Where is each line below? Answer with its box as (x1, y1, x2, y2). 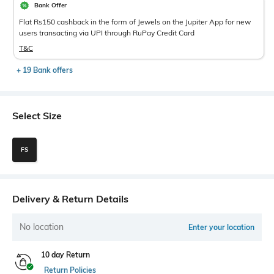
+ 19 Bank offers (17, 65, 73, 75)
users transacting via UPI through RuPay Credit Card (19, 28, 194, 37)
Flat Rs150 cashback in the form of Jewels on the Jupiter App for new (19, 17, 251, 26)
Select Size (12, 109, 62, 122)
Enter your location (188, 222, 254, 232)
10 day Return (41, 250, 90, 259)
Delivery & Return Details (12, 192, 128, 205)
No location (20, 221, 64, 232)
